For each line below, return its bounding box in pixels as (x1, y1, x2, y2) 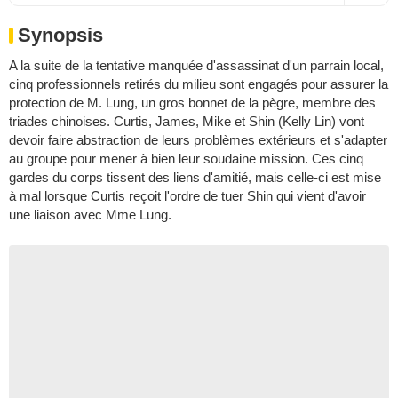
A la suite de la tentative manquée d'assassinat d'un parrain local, (9, 57, 384, 73)
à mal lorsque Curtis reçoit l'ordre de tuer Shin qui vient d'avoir (9, 187, 366, 203)
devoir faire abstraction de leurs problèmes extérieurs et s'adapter (9, 131, 387, 147)
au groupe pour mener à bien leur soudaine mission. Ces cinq (9, 150, 363, 166)
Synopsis (18, 23, 103, 46)
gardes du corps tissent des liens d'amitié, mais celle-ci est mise (9, 169, 381, 185)
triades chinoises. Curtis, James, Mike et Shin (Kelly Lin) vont (9, 113, 364, 129)
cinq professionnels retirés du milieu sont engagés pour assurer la (9, 76, 388, 92)
